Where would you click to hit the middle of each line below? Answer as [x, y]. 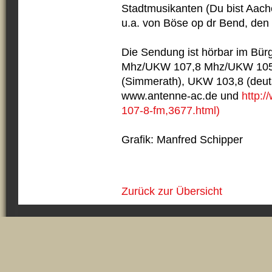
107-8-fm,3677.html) [171, 110]
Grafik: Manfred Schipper [182, 140]
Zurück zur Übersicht [172, 191]
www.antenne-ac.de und [182, 96]
